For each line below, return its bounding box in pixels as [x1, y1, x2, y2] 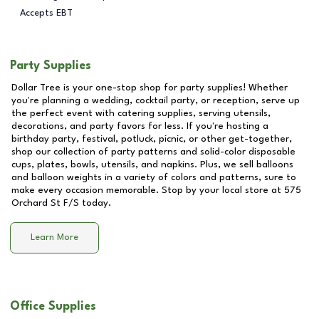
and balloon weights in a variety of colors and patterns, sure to [11, 172, 296, 182]
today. [79, 198, 111, 208]
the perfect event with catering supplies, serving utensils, [11, 108, 271, 118]
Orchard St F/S [11, 198, 79, 208]
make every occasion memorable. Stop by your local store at [11, 185, 284, 195]
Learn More [31, 233, 78, 243]
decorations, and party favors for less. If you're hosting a [11, 121, 268, 131]
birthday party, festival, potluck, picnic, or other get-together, [11, 134, 292, 144]
